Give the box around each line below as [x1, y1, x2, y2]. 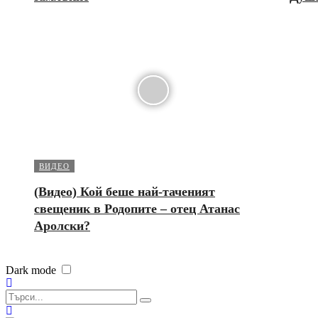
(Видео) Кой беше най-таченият [34, 184, 215, 199]
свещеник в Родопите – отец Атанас [34, 201, 240, 216]
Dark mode [6, 263, 56, 276]
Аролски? [34, 218, 90, 233]
